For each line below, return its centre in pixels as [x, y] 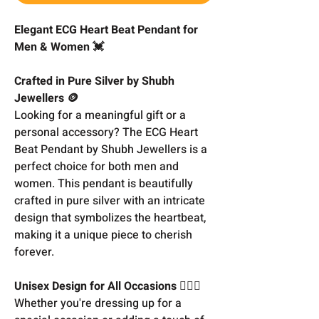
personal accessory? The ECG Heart [106, 132]
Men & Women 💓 [59, 47]
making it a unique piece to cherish [103, 235]
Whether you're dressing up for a [98, 303]
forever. [34, 252]
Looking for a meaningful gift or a [100, 115]
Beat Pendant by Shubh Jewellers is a [111, 149]
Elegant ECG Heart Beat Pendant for [106, 30]
